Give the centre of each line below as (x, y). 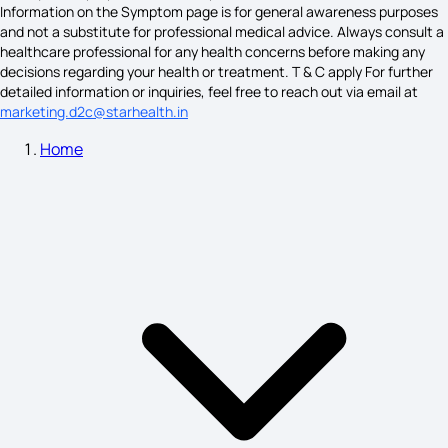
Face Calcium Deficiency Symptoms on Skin (254, 69)
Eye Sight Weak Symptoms (254, 229)
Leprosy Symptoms (254, 309)
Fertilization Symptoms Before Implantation (254, 389)
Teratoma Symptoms (254, 149)
